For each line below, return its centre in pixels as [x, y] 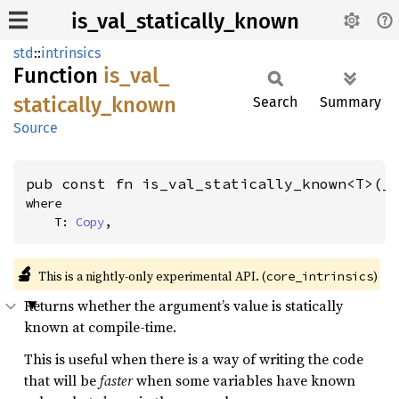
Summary [350, 102]
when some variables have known [244, 380]
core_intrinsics [319, 276]
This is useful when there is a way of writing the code [194, 359]
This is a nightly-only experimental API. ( [152, 276]
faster [116, 380]
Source [36, 128]
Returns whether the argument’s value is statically [183, 305]
